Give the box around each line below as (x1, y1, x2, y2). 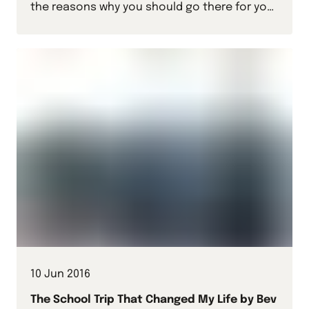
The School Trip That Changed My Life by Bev (30, 294, 277, 306)
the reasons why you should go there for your (30, 1, 278, 14)
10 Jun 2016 (30, 268, 90, 281)
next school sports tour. (30, 20, 162, 32)
